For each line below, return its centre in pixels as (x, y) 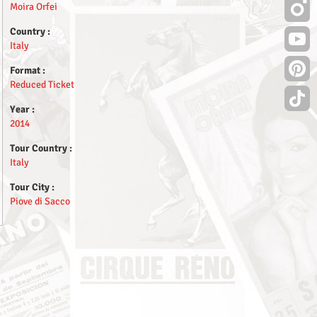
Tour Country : (41, 148)
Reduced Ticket (42, 84)
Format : (28, 70)
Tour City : (32, 187)
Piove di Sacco (40, 201)
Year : (22, 109)
